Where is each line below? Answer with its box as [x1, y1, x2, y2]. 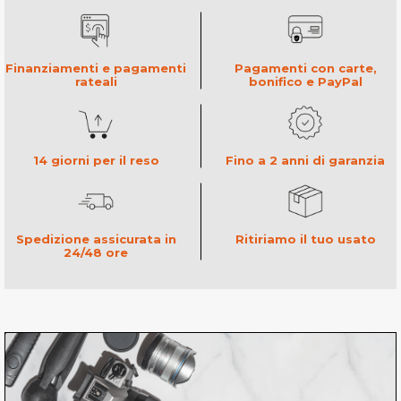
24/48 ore [64, 245, 128, 260]
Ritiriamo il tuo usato [235, 231, 376, 246]
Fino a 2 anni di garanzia [226, 153, 385, 167]
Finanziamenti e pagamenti [5, 61, 186, 75]
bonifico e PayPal [248, 74, 363, 89]
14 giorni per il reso [32, 152, 159, 167]
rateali [74, 74, 117, 89]
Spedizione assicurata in [15, 232, 176, 246]
